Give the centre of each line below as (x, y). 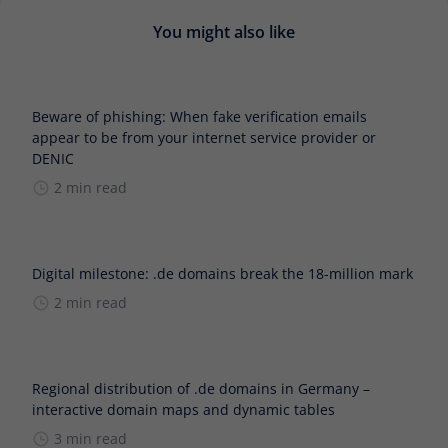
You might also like (224, 31)
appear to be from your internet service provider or (204, 137)
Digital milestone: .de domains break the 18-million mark (222, 273)
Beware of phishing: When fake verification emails (199, 116)
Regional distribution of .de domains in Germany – (201, 388)
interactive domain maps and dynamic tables (183, 409)
